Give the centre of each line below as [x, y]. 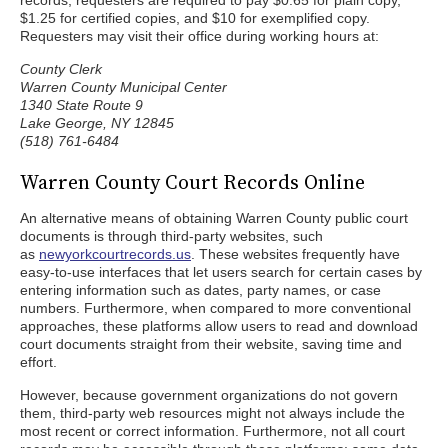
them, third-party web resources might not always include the [212, 413]
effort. [38, 362]
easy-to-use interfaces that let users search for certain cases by [221, 272]
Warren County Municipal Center [123, 87]
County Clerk [61, 69]
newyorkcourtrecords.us [115, 254]
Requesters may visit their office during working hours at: [199, 36]
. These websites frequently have [295, 254]
